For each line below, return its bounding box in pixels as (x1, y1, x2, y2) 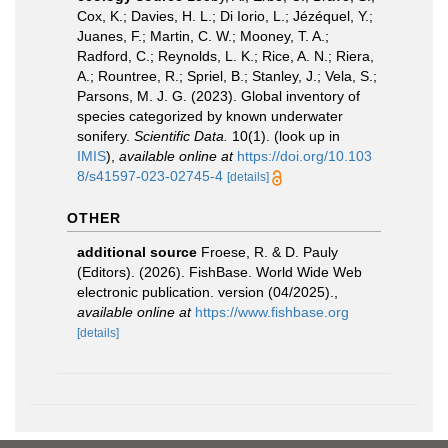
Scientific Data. (134, 128, 228, 144)
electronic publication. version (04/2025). (77, 284, 334, 300)
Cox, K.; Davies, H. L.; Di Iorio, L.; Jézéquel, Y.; (77, 8, 373, 24)
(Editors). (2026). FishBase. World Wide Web (77, 264, 362, 280)
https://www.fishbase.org (195, 304, 349, 320)
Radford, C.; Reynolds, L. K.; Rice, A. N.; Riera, (77, 48, 374, 64)
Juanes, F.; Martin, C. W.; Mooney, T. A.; (77, 28, 329, 44)
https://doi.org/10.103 (237, 148, 372, 164)
